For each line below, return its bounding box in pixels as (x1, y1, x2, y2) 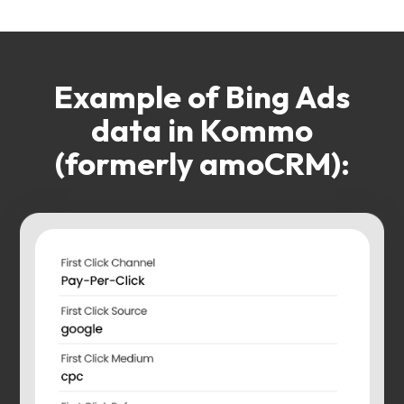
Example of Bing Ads (54, 77, 350, 116)
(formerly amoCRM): (54, 143, 350, 183)
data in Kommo (91, 110, 313, 150)
